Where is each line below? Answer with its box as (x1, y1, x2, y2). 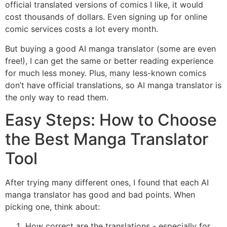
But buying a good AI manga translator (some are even (5, 43, 216, 54)
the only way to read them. (5, 92, 108, 102)
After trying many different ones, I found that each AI (5, 177, 209, 187)
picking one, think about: (5, 201, 100, 212)
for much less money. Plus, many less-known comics (5, 67, 206, 78)
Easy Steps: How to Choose (5, 109, 217, 130)
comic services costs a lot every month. (5, 24, 158, 34)
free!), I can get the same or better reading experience (5, 55, 213, 66)
